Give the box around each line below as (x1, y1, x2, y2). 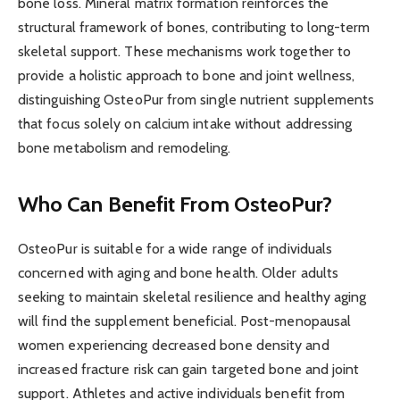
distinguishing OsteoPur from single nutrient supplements (18, 90, 375, 108)
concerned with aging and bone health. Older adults (18, 264, 338, 282)
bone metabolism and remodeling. (18, 138, 231, 156)
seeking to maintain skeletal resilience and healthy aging (18, 288, 367, 306)
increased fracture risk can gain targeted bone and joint (18, 361, 360, 379)
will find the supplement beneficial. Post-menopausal (18, 312, 352, 330)
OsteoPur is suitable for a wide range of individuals (18, 240, 333, 258)
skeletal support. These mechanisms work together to (18, 42, 352, 60)
